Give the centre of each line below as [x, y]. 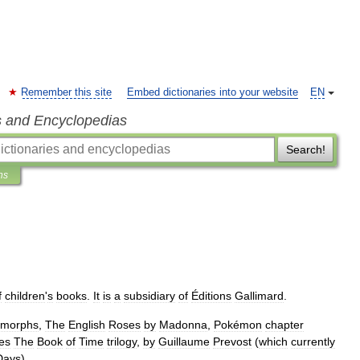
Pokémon [238, 325]
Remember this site [66, 92]
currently [313, 342]
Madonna [183, 325]
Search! [305, 149]
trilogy [122, 342]
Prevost [232, 342]
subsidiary [149, 296]
